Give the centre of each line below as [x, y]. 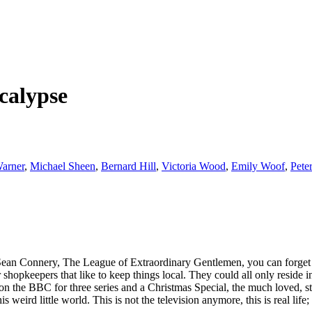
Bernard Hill [128, 166]
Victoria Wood [194, 166]
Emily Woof [258, 166]
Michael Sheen [63, 166]
